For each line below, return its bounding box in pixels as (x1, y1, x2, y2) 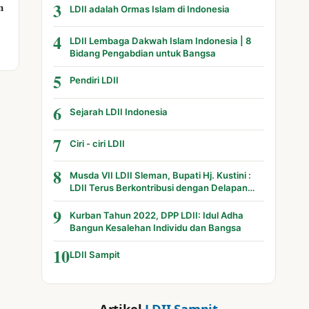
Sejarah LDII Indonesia (70, 106, 168, 118)
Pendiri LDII (70, 74, 119, 86)
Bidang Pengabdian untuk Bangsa (70, 47, 217, 59)
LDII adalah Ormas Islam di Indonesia (70, 3, 230, 14)
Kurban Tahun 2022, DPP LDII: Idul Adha (70, 209, 244, 221)
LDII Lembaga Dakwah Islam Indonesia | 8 (70, 34, 252, 46)
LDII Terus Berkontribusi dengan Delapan (70, 181, 248, 193)
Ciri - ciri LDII (70, 137, 126, 149)
